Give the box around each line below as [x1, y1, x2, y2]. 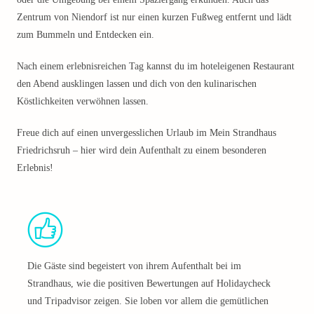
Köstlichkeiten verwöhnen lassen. [17, 96, 149, 107]
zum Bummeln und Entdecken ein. [17, 29, 154, 40]
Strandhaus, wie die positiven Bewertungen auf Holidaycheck [27, 278, 271, 289]
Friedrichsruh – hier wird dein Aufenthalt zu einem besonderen [17, 145, 266, 156]
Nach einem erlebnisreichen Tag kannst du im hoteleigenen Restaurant [17, 61, 294, 71]
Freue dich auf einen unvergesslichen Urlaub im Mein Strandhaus [17, 128, 276, 138]
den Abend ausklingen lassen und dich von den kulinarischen [17, 78, 257, 89]
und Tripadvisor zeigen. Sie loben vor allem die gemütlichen [27, 296, 268, 306]
